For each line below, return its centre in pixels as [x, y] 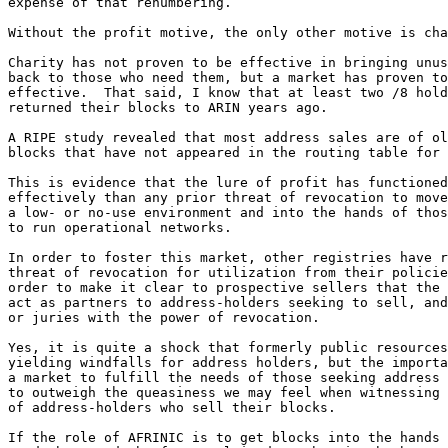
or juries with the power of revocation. [164, 317]
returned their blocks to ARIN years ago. [168, 107]
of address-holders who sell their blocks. [172, 407]
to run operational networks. [120, 227]
